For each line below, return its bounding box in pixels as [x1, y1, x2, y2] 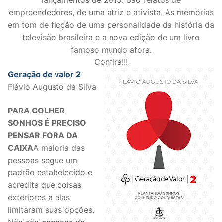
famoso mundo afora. [70, 45, 152, 55]
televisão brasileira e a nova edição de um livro [22, 32, 200, 43]
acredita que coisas [8, 180, 81, 190]
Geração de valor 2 [8, 69, 81, 80]
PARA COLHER [8, 106, 65, 116]
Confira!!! [94, 57, 128, 67]
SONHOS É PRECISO [8, 118, 86, 128]
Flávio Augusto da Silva [8, 82, 96, 92]
